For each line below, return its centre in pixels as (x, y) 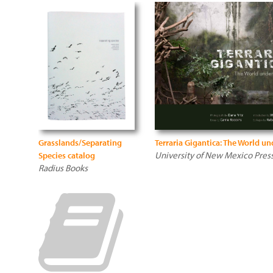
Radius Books (63, 168)
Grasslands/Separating (80, 143)
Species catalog (67, 155)
